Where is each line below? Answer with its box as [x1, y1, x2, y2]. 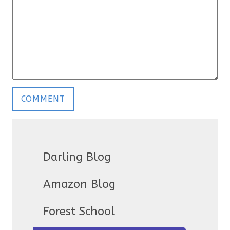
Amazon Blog [43, 178, 116, 191]
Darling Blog [43, 150, 111, 164]
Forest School [43, 205, 115, 219]
